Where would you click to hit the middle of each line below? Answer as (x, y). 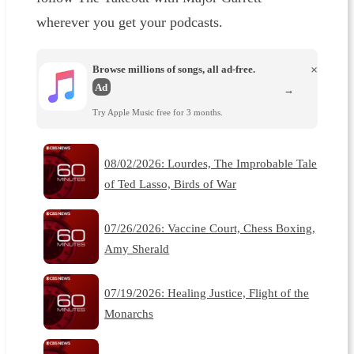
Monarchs (129, 314)
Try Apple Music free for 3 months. (157, 113)
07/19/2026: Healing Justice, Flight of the (207, 293)
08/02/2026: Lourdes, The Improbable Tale (211, 163)
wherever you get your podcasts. (131, 23)
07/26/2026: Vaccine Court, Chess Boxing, (210, 228)
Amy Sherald (137, 249)
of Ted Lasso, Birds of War (171, 183)
